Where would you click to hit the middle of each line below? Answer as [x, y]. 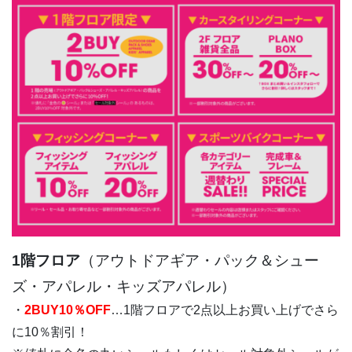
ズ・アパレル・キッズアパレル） [124, 287]
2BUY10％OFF [68, 310]
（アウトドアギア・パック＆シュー [200, 261]
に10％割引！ [50, 332]
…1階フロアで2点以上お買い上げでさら [225, 310]
